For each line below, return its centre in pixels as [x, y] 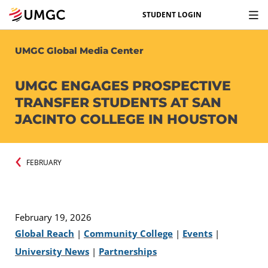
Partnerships [128, 251]
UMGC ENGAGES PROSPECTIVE [123, 86]
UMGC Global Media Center [79, 51]
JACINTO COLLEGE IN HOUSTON [128, 119]
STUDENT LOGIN [172, 14]
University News [52, 251]
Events [197, 233]
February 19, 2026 [53, 217]
